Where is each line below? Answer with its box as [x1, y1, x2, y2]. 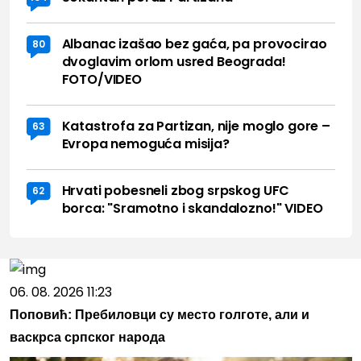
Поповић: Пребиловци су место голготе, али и [9, 307, 309, 322]
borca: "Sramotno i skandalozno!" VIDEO [61, 198, 323, 218]
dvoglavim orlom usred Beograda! [61, 52, 286, 71]
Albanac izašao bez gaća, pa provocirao [61, 34, 327, 53]
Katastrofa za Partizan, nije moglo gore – [61, 116, 330, 135]
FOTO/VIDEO [61, 69, 142, 89]
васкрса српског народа [9, 330, 165, 344]
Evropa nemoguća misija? [61, 134, 230, 153]
